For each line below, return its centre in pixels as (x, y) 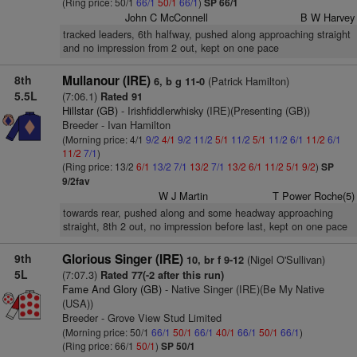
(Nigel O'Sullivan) (284, 259)
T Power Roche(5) (313, 196)
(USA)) (77, 303)
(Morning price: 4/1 (104, 139)
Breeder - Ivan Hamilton (116, 125)
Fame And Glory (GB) (112, 289)
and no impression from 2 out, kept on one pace (171, 48)
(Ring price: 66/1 (99, 345)
